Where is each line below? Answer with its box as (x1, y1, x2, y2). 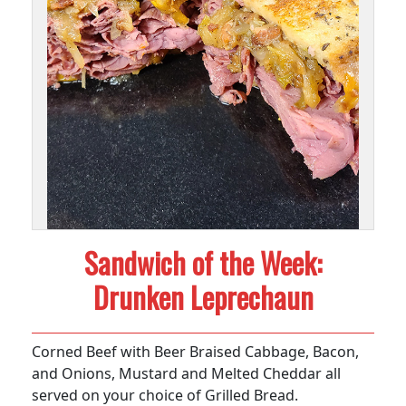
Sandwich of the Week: (84, 240, 322, 284)
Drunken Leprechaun (92, 275, 314, 318)
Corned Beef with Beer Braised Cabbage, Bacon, (32, 341, 359, 362)
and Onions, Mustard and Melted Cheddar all (32, 362, 341, 383)
